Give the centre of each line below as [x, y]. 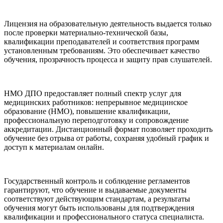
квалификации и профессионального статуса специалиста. [104, 217]
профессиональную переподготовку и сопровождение [96, 120]
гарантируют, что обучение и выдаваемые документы [95, 190]
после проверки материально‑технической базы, [86, 32]
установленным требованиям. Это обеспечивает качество [102, 50]
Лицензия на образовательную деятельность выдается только [108, 23]
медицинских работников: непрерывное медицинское [96, 102]
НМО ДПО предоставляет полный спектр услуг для [93, 93]
